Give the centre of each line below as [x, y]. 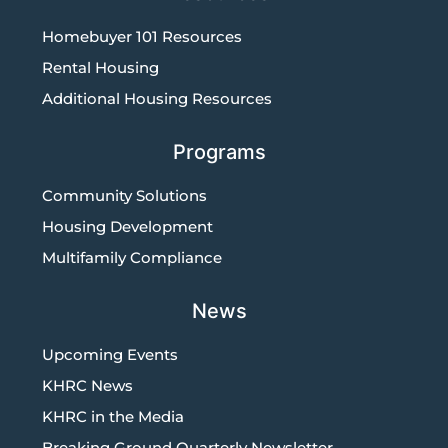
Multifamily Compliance [132, 257]
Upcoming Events [110, 354]
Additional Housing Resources [157, 98]
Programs [219, 151]
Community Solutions [125, 195]
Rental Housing [101, 67]
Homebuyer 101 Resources [142, 36]
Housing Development [128, 226]
